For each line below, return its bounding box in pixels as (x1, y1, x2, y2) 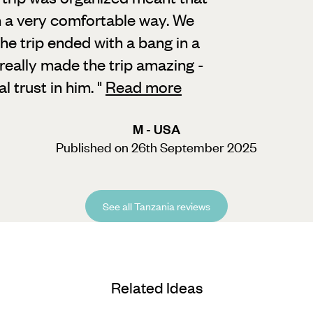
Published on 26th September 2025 (56, 138, 257, 156)
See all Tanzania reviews (103, 198, 210, 213)
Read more (105, 75, 182, 97)
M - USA (133, 119, 180, 138)
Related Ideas (110, 277, 203, 298)
